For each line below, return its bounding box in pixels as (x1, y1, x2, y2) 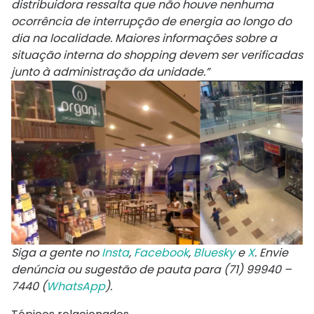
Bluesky (193, 245, 235, 261)
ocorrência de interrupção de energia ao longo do (11, 13, 292, 30)
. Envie (254, 245, 288, 261)
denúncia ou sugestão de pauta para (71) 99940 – (11, 261, 292, 278)
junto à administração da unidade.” (11, 64, 210, 81)
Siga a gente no (11, 245, 102, 261)
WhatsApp (46, 278, 105, 295)
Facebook (134, 245, 189, 261)
